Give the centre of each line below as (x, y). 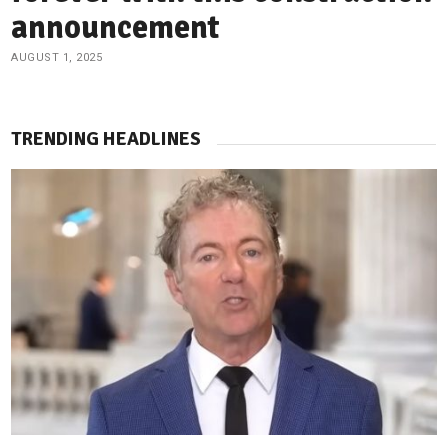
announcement (116, 27)
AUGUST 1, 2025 (57, 57)
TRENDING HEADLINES (106, 138)
